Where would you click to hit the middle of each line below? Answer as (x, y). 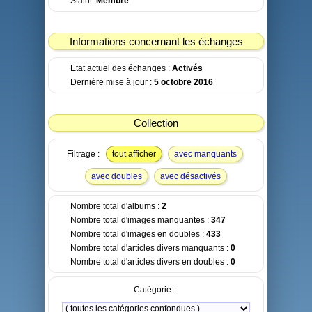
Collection (156, 123)
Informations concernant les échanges (156, 41)
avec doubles (117, 176)
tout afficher (134, 154)
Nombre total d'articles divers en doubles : (150, 262)
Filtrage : (83, 154)
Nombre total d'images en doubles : (138, 234)
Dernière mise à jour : (112, 82)
